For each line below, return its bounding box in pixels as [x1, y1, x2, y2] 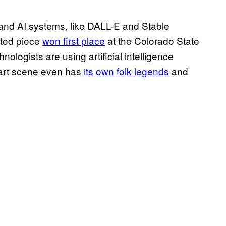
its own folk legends [84, 64, 169, 78]
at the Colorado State [105, 34, 199, 48]
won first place [42, 34, 105, 48]
